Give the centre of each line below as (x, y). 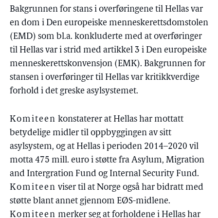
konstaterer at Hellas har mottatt (120, 119)
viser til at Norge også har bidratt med (130, 188)
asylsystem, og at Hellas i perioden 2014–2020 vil (104, 147)
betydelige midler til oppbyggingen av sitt (91, 133)
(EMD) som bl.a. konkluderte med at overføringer (106, 37)
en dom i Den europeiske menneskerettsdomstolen (109, 23)
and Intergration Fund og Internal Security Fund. (104, 174)
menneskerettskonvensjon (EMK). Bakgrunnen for (108, 64)
